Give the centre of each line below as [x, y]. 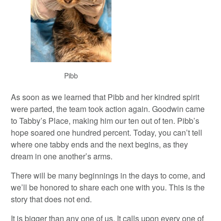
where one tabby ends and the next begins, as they [100, 144]
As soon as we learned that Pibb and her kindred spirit [105, 97]
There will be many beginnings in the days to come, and [108, 175]
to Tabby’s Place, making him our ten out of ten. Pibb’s [105, 120]
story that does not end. [52, 199]
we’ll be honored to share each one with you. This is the [108, 187]
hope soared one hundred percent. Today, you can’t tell [107, 132]
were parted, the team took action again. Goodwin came [108, 109]
